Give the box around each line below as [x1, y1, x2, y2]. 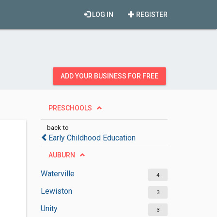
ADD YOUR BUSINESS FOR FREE [61, 72, 158, 80]
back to [46, 124, 69, 131]
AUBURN [48, 151, 75, 159]
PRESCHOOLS [48, 104, 92, 112]
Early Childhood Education [48, 133, 136, 142]
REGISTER [135, 11, 168, 18]
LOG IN [91, 11, 113, 18]
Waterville [40, 169, 75, 178]
